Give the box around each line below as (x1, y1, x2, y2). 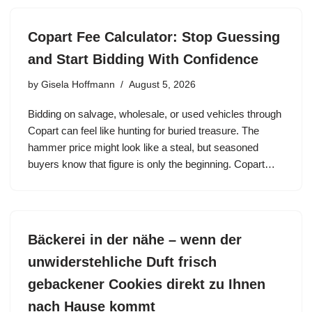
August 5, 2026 (129, 79, 196, 90)
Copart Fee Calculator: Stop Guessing (28, 29, 280, 45)
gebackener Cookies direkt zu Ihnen (28, 276, 265, 292)
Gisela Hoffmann (41, 79, 115, 90)
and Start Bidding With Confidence (28, 52, 258, 67)
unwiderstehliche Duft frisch (28, 254, 217, 270)
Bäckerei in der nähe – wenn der (28, 232, 242, 247)
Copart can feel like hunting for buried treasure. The (28, 125, 259, 136)
